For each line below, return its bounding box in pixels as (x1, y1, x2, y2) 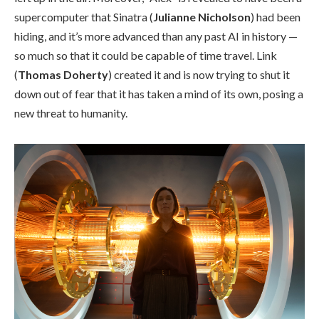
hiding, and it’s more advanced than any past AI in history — (14, 28, 298, 43)
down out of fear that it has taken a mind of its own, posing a (14, 86, 303, 100)
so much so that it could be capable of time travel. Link (14, 48, 277, 62)
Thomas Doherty (18, 67, 108, 81)
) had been (251, 9, 300, 23)
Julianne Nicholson (153, 9, 251, 23)
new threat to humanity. (14, 105, 127, 120)
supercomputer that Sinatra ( (14, 9, 153, 23)
